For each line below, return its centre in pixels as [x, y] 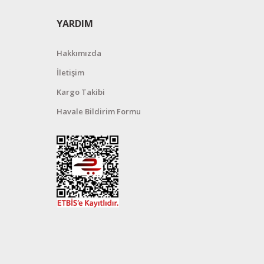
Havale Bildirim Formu [98, 112]
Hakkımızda [79, 53]
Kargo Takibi [80, 92]
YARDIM [75, 24]
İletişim [70, 73]
